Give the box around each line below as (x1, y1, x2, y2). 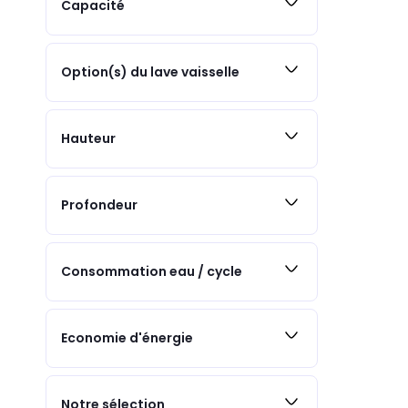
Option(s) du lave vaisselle (61, 63, 240, 82)
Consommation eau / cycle (61, 262, 242, 281)
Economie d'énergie (61, 329, 193, 348)
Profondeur (61, 196, 138, 215)
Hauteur (61, 129, 116, 148)
